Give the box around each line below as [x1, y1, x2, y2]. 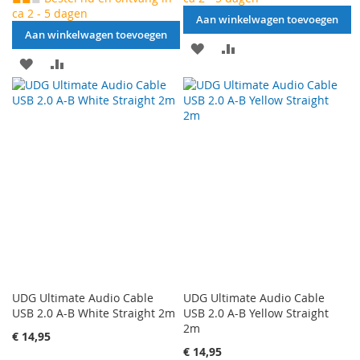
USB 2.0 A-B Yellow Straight [183, 305, 329, 321]
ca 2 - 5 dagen [12, 6, 88, 22]
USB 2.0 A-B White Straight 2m [12, 305, 175, 321]
